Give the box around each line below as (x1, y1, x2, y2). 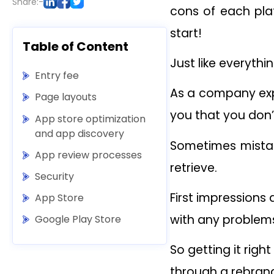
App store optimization (35, 111, 146, 126)
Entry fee (35, 68, 79, 83)
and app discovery (35, 126, 124, 141)
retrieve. (169, 159, 217, 176)
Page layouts (35, 90, 97, 105)
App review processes (35, 147, 142, 162)
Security (35, 169, 74, 183)
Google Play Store (35, 212, 121, 227)
